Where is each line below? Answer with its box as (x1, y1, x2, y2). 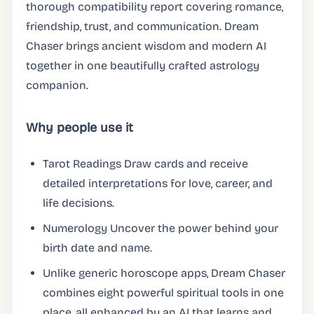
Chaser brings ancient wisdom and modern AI (26, 39, 266, 53)
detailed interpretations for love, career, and (43, 177, 273, 190)
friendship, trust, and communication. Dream (26, 20, 259, 33)
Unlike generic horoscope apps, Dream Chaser (43, 266, 285, 280)
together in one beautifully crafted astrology (26, 59, 259, 72)
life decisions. (43, 196, 114, 210)
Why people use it (26, 120, 133, 135)
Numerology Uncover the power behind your (43, 221, 278, 235)
